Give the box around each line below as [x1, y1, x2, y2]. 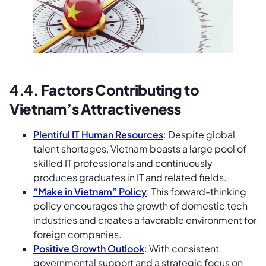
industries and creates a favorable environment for [33, 214, 256, 226]
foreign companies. [33, 228, 122, 240]
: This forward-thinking [147, 185, 246, 198]
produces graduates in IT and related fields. [33, 171, 227, 183]
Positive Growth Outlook [33, 242, 144, 255]
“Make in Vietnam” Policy [33, 185, 147, 198]
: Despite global [163, 128, 235, 141]
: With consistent [144, 242, 219, 255]
